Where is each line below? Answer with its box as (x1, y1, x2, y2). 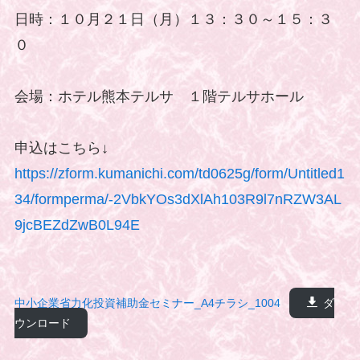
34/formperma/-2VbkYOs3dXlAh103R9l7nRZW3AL (14, 190, 342, 207)
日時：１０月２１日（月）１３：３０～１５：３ (14, 10, 333, 27)
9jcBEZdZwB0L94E (14, 216, 140, 233)
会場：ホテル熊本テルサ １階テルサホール (14, 88, 304, 104)
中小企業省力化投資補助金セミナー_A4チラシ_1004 (14, 296, 280, 309)
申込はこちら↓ (14, 139, 108, 156)
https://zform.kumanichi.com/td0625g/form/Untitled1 (14, 165, 345, 182)
